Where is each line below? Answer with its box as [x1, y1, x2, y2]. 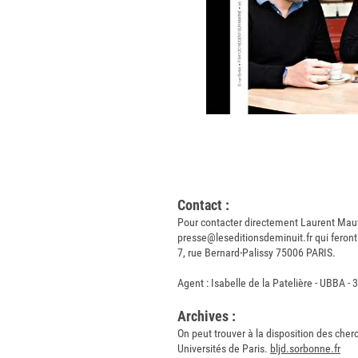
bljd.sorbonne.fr [270, 342, 340, 355]
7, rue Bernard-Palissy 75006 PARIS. [177, 246, 336, 259]
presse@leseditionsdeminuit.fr [177, 231, 312, 244]
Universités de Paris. [177, 342, 270, 355]
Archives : [177, 308, 236, 324]
